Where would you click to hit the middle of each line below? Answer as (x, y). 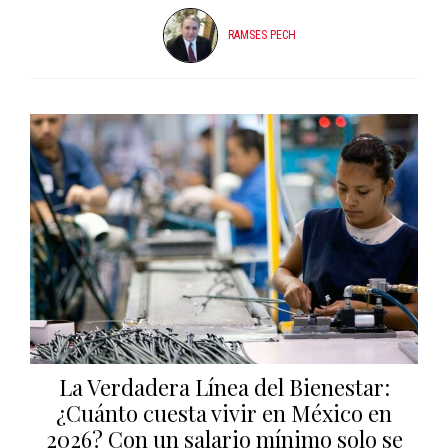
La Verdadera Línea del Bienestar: (224, 386)
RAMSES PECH (261, 35)
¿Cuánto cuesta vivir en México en (224, 412)
